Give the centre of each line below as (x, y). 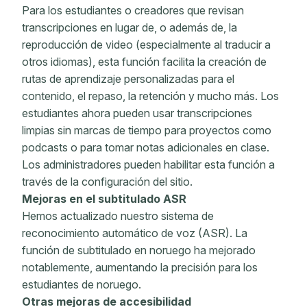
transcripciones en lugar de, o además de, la (130, 27)
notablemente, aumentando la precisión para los (140, 267)
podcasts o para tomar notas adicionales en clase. (146, 147)
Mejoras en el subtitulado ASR (104, 199)
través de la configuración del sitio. (107, 182)
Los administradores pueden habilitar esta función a (148, 164)
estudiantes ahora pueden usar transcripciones (137, 113)
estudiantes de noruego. (82, 284)
